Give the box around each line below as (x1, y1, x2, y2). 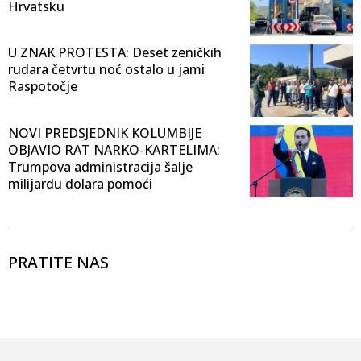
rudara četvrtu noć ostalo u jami (8, 60, 205, 79)
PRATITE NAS (8, 251, 109, 274)
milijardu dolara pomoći (8, 175, 152, 193)
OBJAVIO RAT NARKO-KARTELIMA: (8, 141, 220, 160)
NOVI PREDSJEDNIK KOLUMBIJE (8, 124, 201, 143)
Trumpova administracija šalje (8, 158, 193, 176)
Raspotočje (8, 77, 77, 96)
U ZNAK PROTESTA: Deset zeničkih (8, 44, 222, 62)
